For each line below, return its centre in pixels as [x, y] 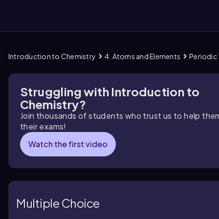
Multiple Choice [58, 203]
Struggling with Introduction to [110, 91]
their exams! [43, 126]
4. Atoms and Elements [143, 56]
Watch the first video [68, 144]
